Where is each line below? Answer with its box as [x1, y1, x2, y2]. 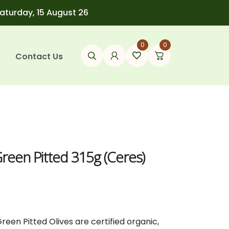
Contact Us [15, 50, 63, 62]
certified [91, 216, 127, 227]
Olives [49, 216, 76, 227]
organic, [127, 216, 159, 227]
